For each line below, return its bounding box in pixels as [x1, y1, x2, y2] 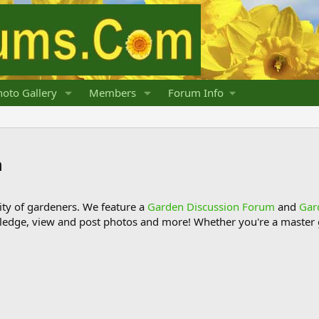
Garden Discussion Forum [147, 199, 275, 214]
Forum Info [167, 85, 224, 100]
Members [88, 85, 136, 100]
